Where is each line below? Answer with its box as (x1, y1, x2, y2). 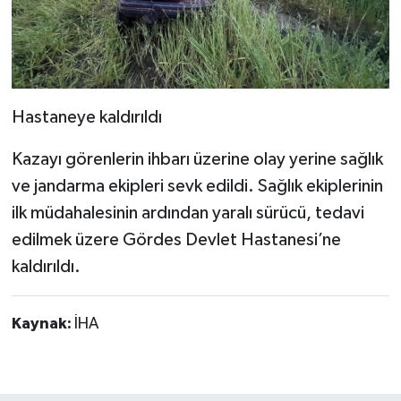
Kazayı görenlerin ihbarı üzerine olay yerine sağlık (11, 150, 383, 169)
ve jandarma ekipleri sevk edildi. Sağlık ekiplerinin (11, 177, 383, 196)
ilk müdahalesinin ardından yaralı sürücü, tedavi (11, 204, 364, 223)
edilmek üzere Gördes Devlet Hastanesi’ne (11, 231, 341, 250)
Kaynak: (11, 316, 74, 333)
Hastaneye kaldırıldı (11, 108, 162, 127)
